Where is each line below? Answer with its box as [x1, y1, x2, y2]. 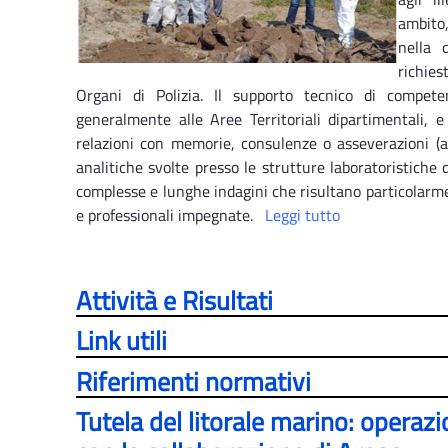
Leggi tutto [265, 202, 340, 227]
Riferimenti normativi [76, 361, 311, 401]
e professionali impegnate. [76, 202, 257, 227]
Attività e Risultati [76, 280, 273, 320]
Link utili [76, 321, 167, 361]
